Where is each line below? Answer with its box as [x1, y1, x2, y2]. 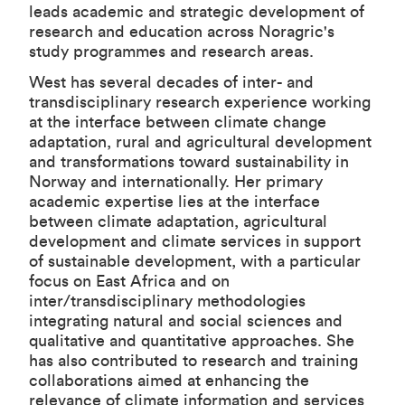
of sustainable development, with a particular [29, 253, 361, 270]
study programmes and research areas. [29, 43, 314, 61]
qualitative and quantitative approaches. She [29, 333, 354, 350]
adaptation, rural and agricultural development [29, 134, 372, 151]
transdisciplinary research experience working [29, 94, 371, 111]
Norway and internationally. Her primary [29, 174, 323, 191]
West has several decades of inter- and [29, 74, 314, 91]
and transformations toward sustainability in [29, 154, 349, 171]
